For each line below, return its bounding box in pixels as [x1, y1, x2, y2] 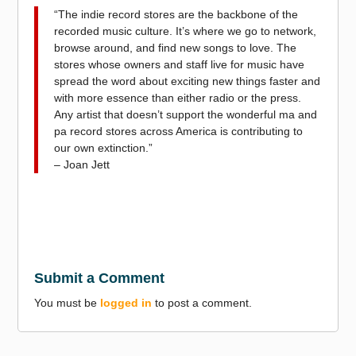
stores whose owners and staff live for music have [54, 57, 305, 71]
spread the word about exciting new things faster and [54, 74, 321, 87]
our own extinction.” [54, 141, 153, 154]
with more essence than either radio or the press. [54, 91, 302, 104]
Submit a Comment [34, 269, 165, 286]
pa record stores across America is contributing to [54, 124, 304, 137]
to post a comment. [152, 296, 253, 309]
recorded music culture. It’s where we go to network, [54, 24, 317, 37]
